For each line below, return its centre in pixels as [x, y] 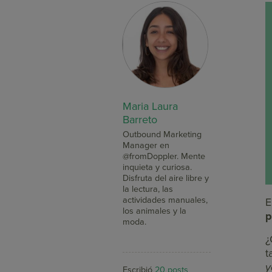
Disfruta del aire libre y [166, 178]
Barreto [140, 119]
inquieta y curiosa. [158, 167]
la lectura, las [148, 189]
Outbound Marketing [162, 134]
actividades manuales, [165, 200]
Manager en [146, 145]
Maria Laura [151, 106]
